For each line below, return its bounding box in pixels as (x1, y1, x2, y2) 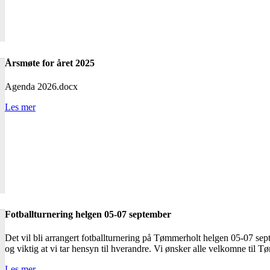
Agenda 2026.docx (5, 81, 78, 92)
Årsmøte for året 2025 (5, 57, 95, 68)
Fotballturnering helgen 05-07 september (5, 209, 171, 219)
